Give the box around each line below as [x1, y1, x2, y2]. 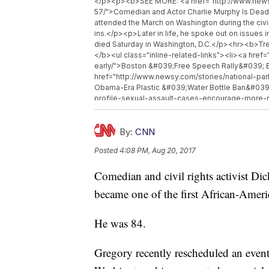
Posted [94, 146, 119, 156]
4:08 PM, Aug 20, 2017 [119, 146, 196, 156]
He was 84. [94, 216, 146, 231]
